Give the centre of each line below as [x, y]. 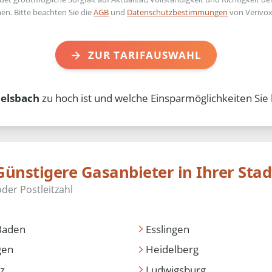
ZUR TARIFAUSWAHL [144, 55]
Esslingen [167, 229]
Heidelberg [172, 250]
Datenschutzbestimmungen [178, 12]
